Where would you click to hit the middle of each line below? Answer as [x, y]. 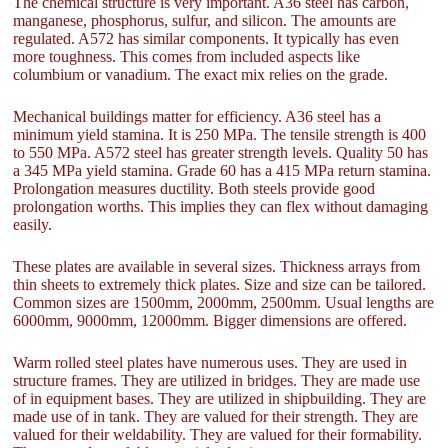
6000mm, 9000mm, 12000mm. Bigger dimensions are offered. [210, 320]
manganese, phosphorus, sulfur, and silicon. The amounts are [205, 20]
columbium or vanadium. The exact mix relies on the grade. [201, 74]
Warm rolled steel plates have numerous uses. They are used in [210, 362]
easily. [33, 224]
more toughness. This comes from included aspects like [187, 56]
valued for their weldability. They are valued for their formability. [218, 434]
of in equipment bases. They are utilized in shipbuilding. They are [220, 398]
